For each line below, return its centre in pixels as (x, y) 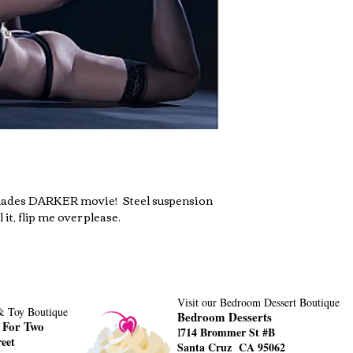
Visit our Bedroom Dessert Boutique (258, 302)
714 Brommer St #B (228, 332)
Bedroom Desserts (225, 317)
